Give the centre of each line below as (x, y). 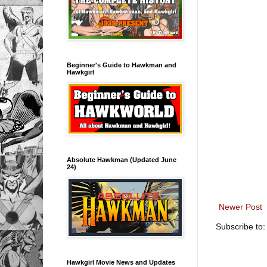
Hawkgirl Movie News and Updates (121, 262)
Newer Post (240, 207)
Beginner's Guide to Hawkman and (122, 65)
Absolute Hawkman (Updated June (122, 159)
